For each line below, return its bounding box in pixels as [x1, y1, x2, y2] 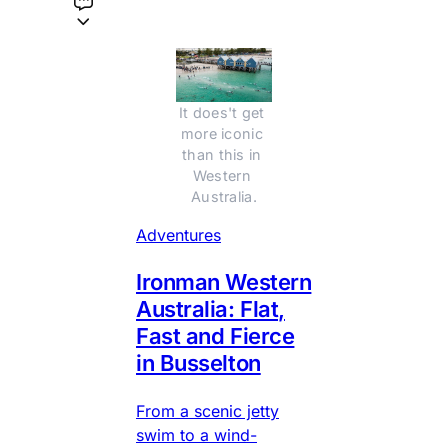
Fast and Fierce [136, 323, 295, 350]
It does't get [178, 104, 265, 122]
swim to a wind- [136, 425, 257, 446]
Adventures [136, 225, 221, 246]
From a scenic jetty [136, 401, 279, 422]
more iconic [180, 125, 263, 143]
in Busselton [136, 350, 261, 377]
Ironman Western [136, 269, 312, 296]
